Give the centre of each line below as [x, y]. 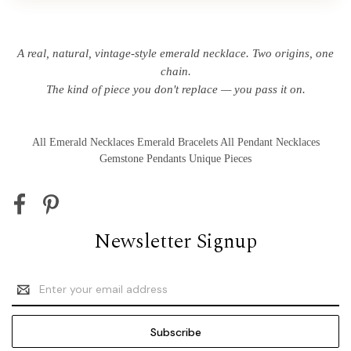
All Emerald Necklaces [83, 142]
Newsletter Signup [175, 241]
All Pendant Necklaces [270, 142]
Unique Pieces [220, 158]
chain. [175, 71]
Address [33, 297]
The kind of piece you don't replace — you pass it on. [175, 89]
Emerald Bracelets [177, 142]
